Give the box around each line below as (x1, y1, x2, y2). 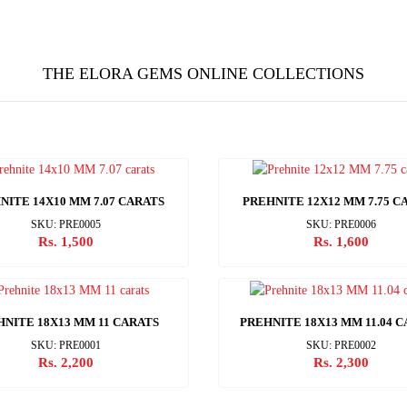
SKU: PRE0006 (305, 218, 376, 232)
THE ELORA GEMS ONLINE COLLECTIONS (43, 65, 364, 83)
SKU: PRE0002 (305, 338, 376, 352)
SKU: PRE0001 (31, 338, 102, 352)
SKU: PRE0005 (31, 218, 102, 232)
